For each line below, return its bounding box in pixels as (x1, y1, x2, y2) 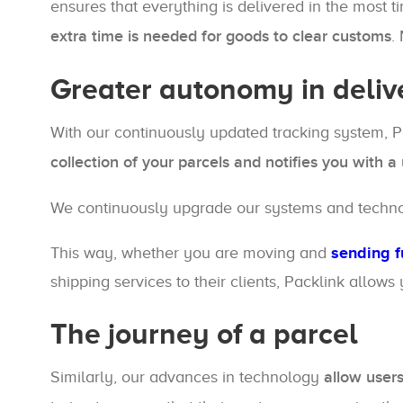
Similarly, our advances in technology (50, 368, 324, 386)
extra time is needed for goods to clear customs (50, 27, 391, 46)
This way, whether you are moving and (50, 244, 331, 262)
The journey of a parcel (50, 318, 358, 350)
